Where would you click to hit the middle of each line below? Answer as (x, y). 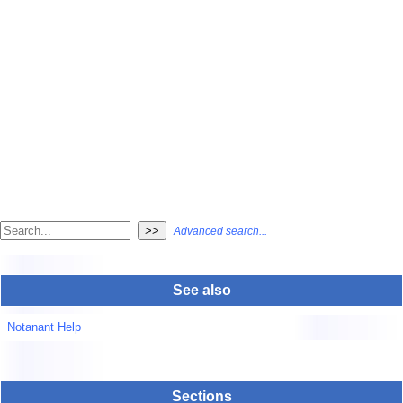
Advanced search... (220, 232)
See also (201, 290)
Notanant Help (44, 327)
